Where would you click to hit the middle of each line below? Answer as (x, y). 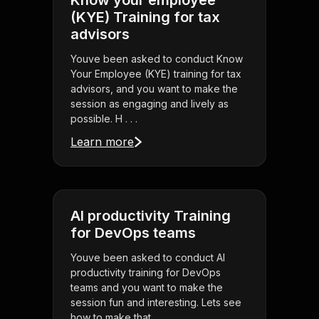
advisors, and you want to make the (154, 89)
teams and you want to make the (147, 288)
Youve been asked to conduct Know (157, 59)
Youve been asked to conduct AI (148, 258)
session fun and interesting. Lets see (156, 303)
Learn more (102, 142)
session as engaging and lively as (150, 104)
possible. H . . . (104, 119)
